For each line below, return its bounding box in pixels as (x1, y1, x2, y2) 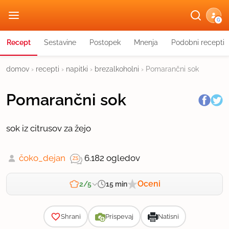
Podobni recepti (171, 38, 224, 47)
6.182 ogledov (84, 153, 140, 163)
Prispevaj (105, 213, 133, 220)
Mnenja (134, 38, 158, 47)
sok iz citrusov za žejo (6, 123, 91, 133)
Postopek (89, 38, 121, 47)
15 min (105, 179, 127, 188)
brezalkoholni (95, 65, 139, 73)
